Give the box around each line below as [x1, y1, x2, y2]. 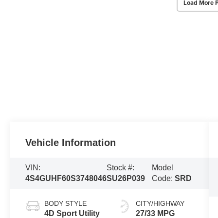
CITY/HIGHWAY [135, 199, 184, 207]
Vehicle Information [25, 137, 116, 148]
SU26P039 [107, 174, 145, 182]
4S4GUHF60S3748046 [25, 174, 107, 182]
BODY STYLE [44, 199, 87, 207]
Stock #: [107, 163, 135, 172]
